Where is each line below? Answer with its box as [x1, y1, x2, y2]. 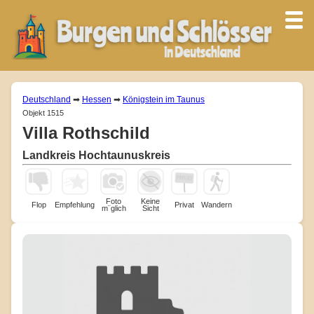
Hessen [82, 94, 111, 104]
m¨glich [101, 203, 126, 212]
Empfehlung [55, 200, 95, 209]
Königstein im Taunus [123, 94, 205, 104]
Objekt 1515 [22, 108, 64, 117]
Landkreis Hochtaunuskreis [22, 149, 170, 161]
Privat [175, 200, 194, 209]
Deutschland [22, 94, 71, 104]
